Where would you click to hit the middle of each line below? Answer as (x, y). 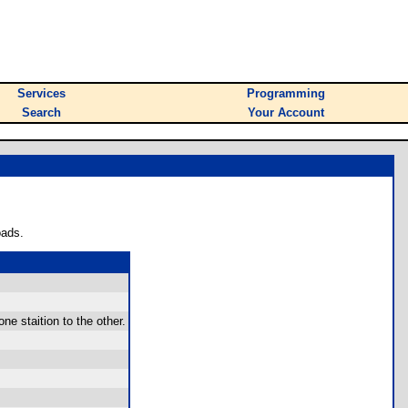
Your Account (286, 112)
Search (41, 112)
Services (41, 93)
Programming (286, 93)
